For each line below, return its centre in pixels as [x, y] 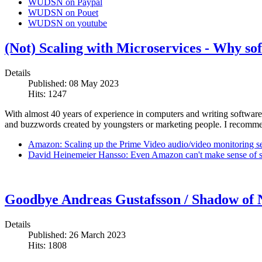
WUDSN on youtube [68, 23]
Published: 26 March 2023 [77, 235]
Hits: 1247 [47, 94]
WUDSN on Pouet [63, 12]
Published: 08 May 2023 [73, 83]
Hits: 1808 [47, 245]
